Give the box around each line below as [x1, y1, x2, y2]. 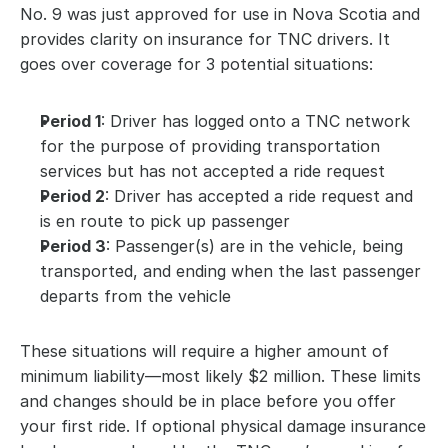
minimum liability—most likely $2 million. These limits [20, 366, 421, 386]
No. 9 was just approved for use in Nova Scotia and [20, 4, 420, 24]
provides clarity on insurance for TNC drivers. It [20, 29, 390, 49]
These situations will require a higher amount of [20, 341, 389, 361]
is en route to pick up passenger [40, 211, 290, 231]
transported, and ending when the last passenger [40, 261, 421, 281]
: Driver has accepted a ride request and [105, 186, 413, 206]
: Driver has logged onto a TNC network [101, 111, 410, 131]
